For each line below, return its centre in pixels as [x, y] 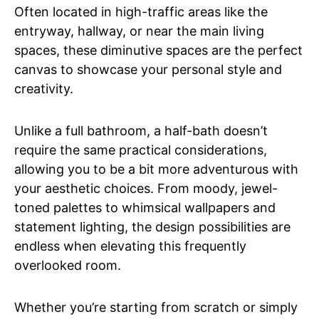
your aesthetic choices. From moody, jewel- [146, 188]
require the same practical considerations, [141, 150]
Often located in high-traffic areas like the [141, 12]
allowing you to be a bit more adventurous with [156, 169]
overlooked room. [68, 265]
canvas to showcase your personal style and [148, 69]
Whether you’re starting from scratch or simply [156, 307]
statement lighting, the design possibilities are [152, 227]
